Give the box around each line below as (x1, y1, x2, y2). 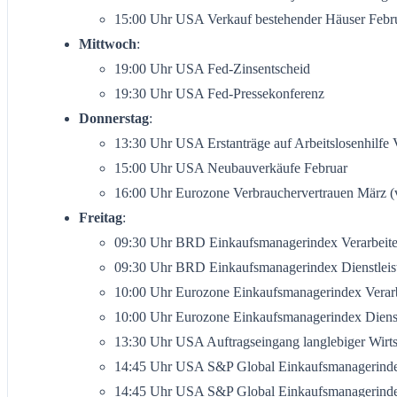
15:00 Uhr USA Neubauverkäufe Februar (114, 160, 347, 176)
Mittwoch (79, 36, 136, 52)
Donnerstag (79, 111, 149, 127)
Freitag (79, 210, 122, 226)
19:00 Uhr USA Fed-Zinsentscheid (114, 61, 310, 77)
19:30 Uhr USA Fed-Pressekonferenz (114, 86, 324, 102)
